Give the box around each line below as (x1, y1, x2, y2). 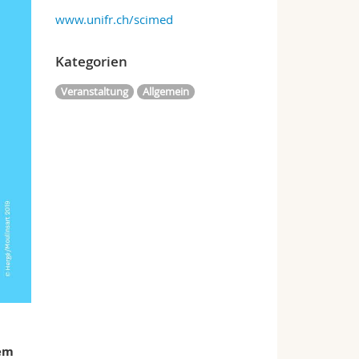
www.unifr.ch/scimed (54, 11, 173, 27)
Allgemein (142, 84, 189, 99)
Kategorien (54, 52, 127, 71)
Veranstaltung (60, 84, 128, 99)
